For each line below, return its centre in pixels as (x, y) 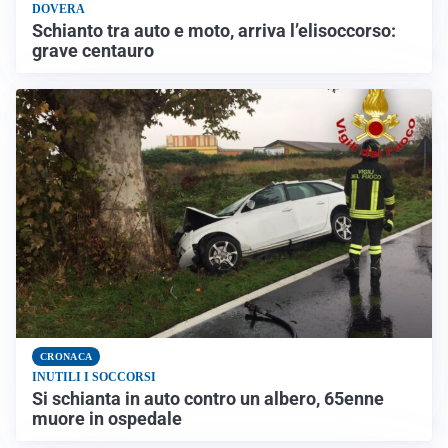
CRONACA (66, 357)
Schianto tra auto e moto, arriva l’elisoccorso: (214, 30)
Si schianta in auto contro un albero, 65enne (208, 399)
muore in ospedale (107, 419)
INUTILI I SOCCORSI (94, 377)
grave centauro (93, 50)
